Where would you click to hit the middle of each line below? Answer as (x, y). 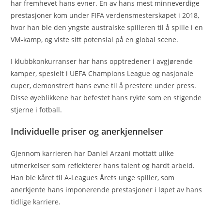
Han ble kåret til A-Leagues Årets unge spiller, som (93, 177)
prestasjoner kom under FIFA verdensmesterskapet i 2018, (105, 15)
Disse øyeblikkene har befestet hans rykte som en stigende (106, 97)
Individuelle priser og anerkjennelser (87, 131)
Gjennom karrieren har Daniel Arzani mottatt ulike (93, 153)
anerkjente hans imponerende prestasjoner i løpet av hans (107, 189)
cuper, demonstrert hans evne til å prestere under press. (104, 85)
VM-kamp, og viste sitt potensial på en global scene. (95, 39)
